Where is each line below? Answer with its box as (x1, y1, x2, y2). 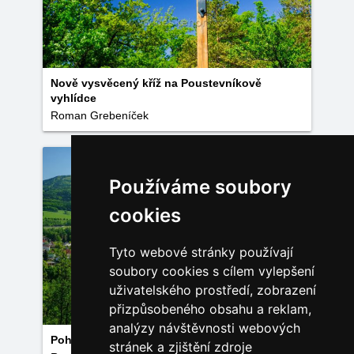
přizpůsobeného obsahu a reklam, (108, 301, 311, 317)
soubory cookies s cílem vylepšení (108, 263, 314, 279)
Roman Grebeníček (51, 109, 149, 122)
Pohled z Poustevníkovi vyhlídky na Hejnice (51, 333, 287, 346)
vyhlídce (51, 92, 96, 104)
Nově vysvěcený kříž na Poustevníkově (51, 77, 262, 89)
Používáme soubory (108, 175, 292, 198)
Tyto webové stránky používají (108, 244, 293, 260)
